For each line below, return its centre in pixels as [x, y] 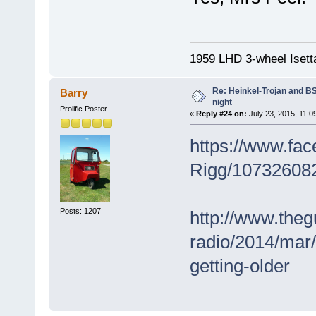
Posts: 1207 [80, 211]
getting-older [239, 266]
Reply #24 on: [221, 113]
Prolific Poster [83, 108]
